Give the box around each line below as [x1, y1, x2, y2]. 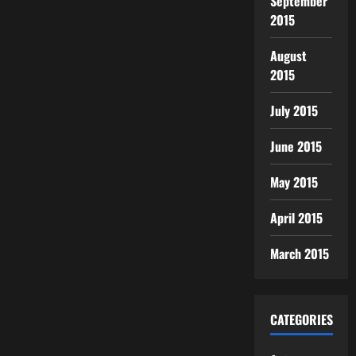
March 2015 [269, 243, 330, 263]
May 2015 [269, 172, 319, 192]
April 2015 [269, 207, 323, 227]
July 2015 [269, 100, 319, 120]
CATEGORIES [269, 309, 333, 329]
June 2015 [269, 136, 323, 156]
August [269, 45, 308, 65]
